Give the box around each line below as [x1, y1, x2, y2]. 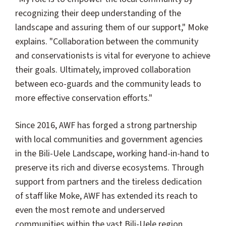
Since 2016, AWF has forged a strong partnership [15, 119, 197, 132]
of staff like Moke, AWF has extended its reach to [15, 189, 198, 202]
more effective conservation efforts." [15, 92, 152, 105]
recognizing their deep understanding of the [15, 7, 181, 20]
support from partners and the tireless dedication [15, 175, 202, 188]
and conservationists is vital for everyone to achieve [15, 49, 210, 63]
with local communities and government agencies [15, 133, 203, 146]
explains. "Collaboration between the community [15, 35, 198, 48]
